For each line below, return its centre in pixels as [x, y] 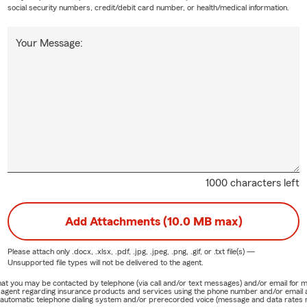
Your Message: [49, 43]
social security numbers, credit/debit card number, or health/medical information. [148, 7]
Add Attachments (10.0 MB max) [153, 221]
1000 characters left [253, 183]
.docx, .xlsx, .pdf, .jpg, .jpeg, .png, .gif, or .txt [148, 251]
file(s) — [240, 251]
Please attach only [39, 251]
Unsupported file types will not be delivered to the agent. [105, 262]
